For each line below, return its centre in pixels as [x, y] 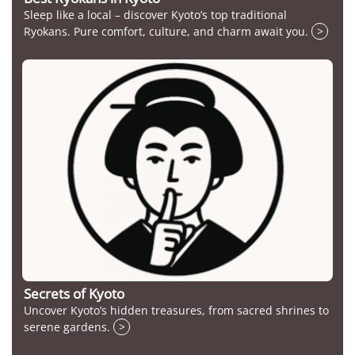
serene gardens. [69, 327]
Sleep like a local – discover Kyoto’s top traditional [155, 15]
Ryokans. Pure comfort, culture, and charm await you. [168, 32]
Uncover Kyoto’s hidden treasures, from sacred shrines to [176, 311]
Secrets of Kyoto [74, 294]
